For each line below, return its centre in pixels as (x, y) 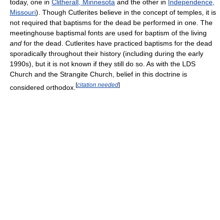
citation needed (98, 84)
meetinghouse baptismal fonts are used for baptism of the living (108, 33)
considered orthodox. (43, 87)
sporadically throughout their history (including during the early (107, 53)
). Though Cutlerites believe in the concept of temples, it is (126, 12)
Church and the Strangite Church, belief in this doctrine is (98, 74)
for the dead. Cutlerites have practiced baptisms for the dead (117, 43)
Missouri (23, 12)
